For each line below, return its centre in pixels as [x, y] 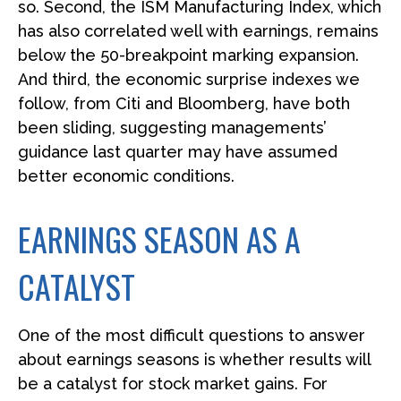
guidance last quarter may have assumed [178, 151]
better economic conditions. [126, 175]
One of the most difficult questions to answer [192, 335]
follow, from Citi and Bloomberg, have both [184, 103]
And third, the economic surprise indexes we [189, 79]
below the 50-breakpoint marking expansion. [188, 55]
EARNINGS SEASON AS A [159, 238]
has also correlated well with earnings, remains [198, 30]
